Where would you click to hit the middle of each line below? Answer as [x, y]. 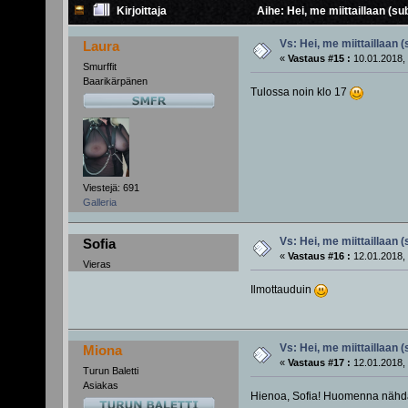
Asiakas [100, 385]
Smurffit [99, 66]
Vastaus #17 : [319, 362]
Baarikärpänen [115, 81]
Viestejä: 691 [111, 187]
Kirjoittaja [142, 11]
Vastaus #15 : [319, 59]
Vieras [97, 264]
